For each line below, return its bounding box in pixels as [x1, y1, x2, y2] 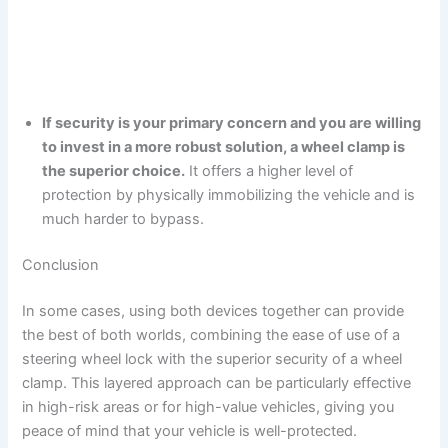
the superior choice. [42, 162, 186, 181]
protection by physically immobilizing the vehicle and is [42, 186, 416, 205]
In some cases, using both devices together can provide [22, 301, 405, 320]
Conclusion [22, 255, 100, 274]
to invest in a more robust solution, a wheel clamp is [42, 138, 406, 157]
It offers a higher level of [185, 162, 354, 181]
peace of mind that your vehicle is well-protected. [22, 421, 358, 440]
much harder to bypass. [42, 210, 205, 229]
